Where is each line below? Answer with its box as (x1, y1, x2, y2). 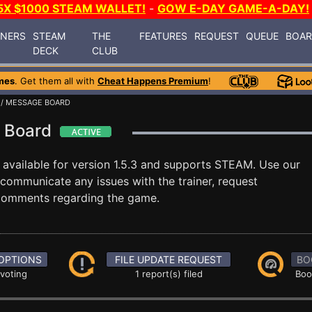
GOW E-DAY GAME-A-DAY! (157, 1, 309, 15)
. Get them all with (15, 75, 97, 86)
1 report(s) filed (134, 268, 203, 279)
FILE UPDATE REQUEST (115, 253, 223, 265)
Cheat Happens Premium (97, 75, 208, 86)
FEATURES (139, 29, 188, 42)
